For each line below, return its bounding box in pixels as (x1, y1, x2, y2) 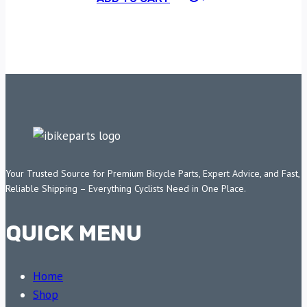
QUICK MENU (5, 219, 142, 246)
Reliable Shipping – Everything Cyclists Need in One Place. (5, 182, 246, 195)
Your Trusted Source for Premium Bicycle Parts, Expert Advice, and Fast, (5, 167, 299, 180)
